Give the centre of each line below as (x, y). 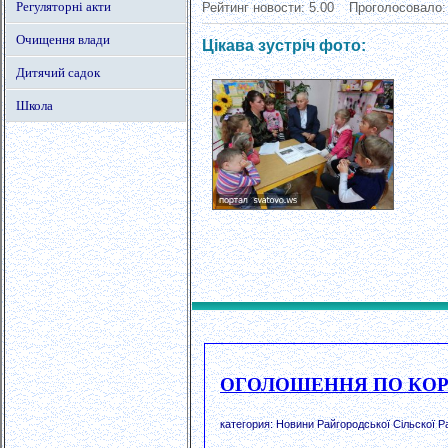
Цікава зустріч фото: (284, 46)
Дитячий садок (58, 72)
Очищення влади (63, 39)
